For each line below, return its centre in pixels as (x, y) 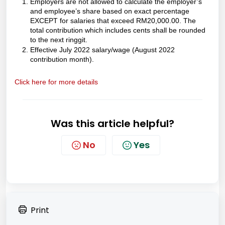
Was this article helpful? (113, 124)
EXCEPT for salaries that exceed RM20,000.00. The (113, 20)
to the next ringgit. (59, 39)
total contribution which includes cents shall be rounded (118, 30)
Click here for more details (56, 82)
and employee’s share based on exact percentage (110, 11)
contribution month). (62, 59)
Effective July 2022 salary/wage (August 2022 (102, 49)
